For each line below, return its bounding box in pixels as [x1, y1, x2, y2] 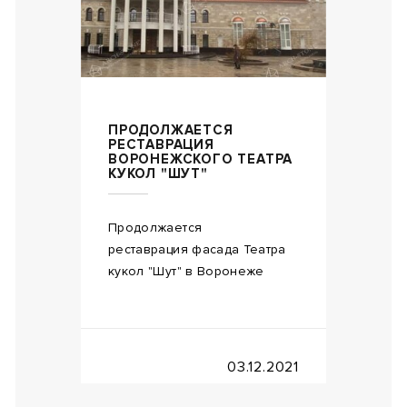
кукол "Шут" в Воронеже [108, 263, 264, 280]
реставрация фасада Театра [108, 242, 286, 258]
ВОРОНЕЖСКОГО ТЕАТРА [108, 151, 293, 168]
